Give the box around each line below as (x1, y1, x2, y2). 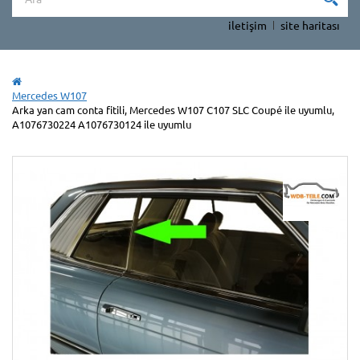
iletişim (228, 17, 267, 32)
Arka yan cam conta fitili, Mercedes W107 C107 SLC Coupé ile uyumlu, (12, 102, 334, 117)
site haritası (280, 17, 340, 32)
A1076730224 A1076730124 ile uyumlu (12, 117, 191, 131)
